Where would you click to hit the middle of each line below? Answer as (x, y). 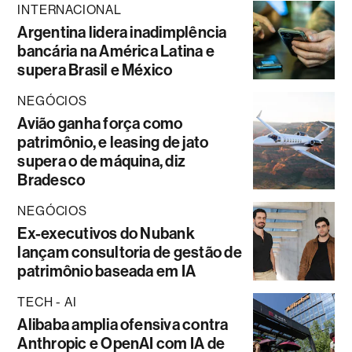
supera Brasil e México (95, 70)
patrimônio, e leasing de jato (113, 142)
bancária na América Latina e (116, 51)
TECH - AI (47, 302)
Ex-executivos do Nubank (106, 233)
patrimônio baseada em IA (107, 271)
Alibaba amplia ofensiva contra (123, 324)
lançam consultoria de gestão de (130, 252)
